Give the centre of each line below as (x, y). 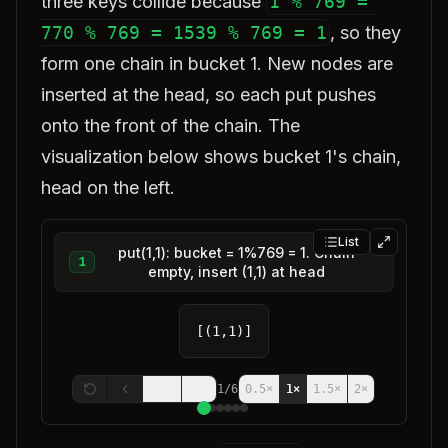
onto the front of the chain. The (170, 125)
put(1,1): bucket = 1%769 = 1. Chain (237, 252)
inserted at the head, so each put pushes (208, 94)
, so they (365, 32)
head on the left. (108, 187)
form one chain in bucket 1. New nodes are (217, 63)
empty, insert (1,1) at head (237, 271)
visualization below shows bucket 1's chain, (221, 156)
